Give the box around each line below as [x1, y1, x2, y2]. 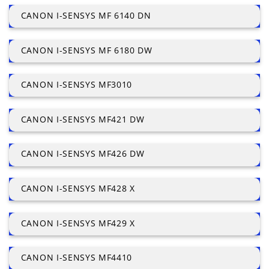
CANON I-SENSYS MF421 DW [20, 113, 145, 125]
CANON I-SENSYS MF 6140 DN [20, 10, 151, 22]
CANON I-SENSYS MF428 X [20, 183, 135, 195]
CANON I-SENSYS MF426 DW [20, 148, 145, 160]
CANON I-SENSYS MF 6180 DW [20, 44, 153, 56]
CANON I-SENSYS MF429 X [20, 217, 135, 229]
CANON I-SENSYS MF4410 [20, 252, 133, 264]
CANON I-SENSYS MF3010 [20, 79, 133, 91]
